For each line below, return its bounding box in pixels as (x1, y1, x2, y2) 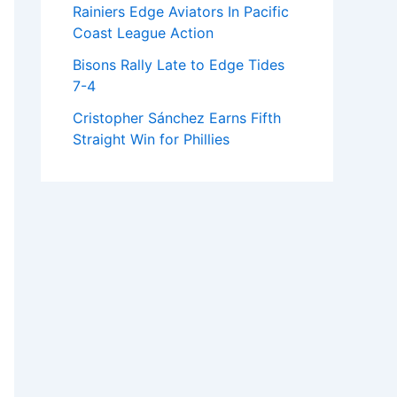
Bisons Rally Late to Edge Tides (73, 56, 284, 74)
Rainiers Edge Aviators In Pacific (73, 3, 289, 20)
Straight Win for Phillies (73, 130, 230, 148)
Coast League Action (73, 24, 214, 42)
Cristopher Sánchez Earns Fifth (73, 109, 281, 127)
